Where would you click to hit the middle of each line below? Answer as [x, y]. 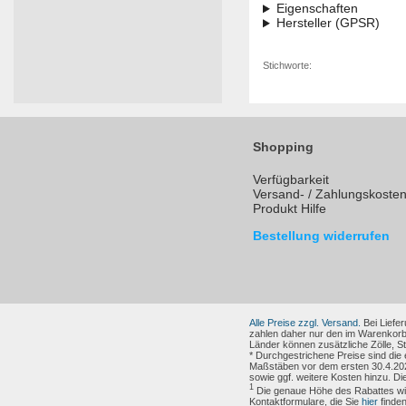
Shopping [283, 147]
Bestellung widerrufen [321, 236]
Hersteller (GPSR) [328, 23]
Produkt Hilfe [290, 209]
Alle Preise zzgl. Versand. [305, 323]
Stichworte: [287, 66]
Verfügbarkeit [291, 180]
